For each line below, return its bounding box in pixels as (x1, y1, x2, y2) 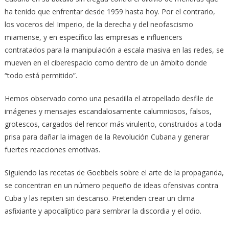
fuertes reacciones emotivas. (4, 144, 100, 154)
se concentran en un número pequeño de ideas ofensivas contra (4, 180, 218, 190)
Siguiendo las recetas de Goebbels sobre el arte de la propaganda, (4, 167, 224, 177)
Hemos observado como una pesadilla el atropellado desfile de (4, 93, 214, 103)
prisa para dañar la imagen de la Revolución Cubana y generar (4, 131, 209, 142)
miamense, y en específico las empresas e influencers (4, 32, 182, 42)
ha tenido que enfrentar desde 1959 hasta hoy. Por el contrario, (4, 6, 215, 16)
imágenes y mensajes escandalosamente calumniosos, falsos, (4, 106, 212, 116)
